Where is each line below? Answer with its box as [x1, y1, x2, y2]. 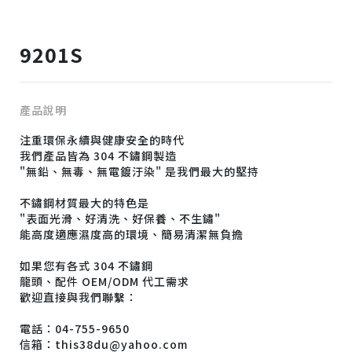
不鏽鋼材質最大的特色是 [20, 194, 149, 211]
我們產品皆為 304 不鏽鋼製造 [20, 147, 177, 163]
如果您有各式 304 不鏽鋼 [20, 257, 153, 273]
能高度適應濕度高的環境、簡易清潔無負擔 [20, 225, 244, 242]
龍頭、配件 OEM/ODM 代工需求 [20, 273, 189, 289]
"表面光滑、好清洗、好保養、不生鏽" [20, 210, 221, 226]
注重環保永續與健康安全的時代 [20, 131, 185, 148]
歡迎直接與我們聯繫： [20, 288, 137, 305]
